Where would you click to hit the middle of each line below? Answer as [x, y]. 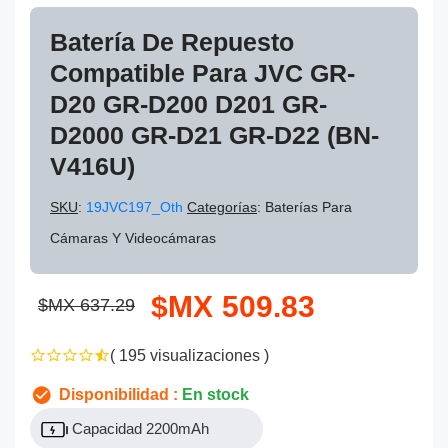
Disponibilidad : [118, 394]
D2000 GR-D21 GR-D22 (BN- [214, 135]
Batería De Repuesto [172, 42]
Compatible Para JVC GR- [202, 73]
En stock [215, 394]
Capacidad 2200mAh [138, 428]
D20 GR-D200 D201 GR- [188, 104]
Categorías [222, 207]
